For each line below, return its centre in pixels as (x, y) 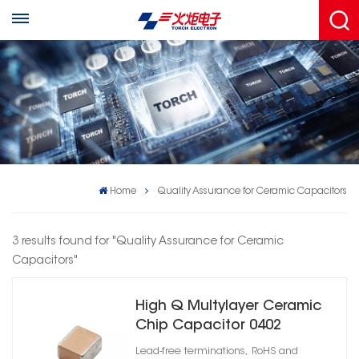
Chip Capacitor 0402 (208, 326)
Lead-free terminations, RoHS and (216, 351)
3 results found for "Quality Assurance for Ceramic (148, 242)
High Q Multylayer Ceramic (228, 307)
